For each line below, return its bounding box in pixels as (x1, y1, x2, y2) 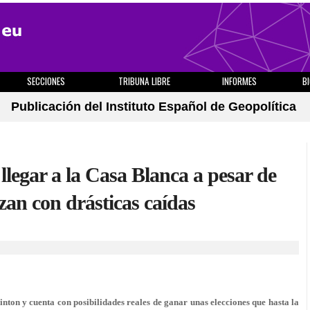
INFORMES (222, 74, 257, 88)
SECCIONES (26, 74, 65, 88)
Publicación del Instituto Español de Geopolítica (11, 100, 296, 113)
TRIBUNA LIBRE (118, 74, 170, 88)
